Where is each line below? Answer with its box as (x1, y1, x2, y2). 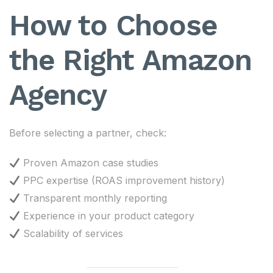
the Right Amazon (9, 43, 252, 77)
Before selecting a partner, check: (9, 127, 166, 139)
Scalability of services (20, 227, 124, 239)
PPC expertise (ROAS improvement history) (20, 174, 225, 186)
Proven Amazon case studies (20, 157, 159, 169)
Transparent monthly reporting (20, 192, 168, 204)
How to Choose (9, 8, 218, 43)
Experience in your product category (20, 210, 195, 222)
